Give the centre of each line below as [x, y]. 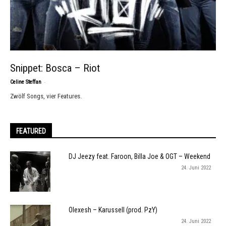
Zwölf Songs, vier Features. [46, 96]
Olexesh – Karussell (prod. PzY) [113, 210]
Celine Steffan [26, 82]
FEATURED [31, 131]
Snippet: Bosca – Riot [55, 68]
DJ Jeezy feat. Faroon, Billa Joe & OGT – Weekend [139, 156]
